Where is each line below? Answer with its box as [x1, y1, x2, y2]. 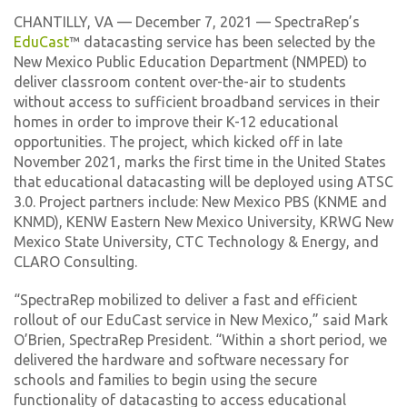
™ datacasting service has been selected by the [69, 34, 375, 50]
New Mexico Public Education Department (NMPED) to [14, 54, 367, 70]
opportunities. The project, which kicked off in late [14, 134, 342, 150]
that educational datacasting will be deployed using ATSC [14, 174, 393, 190]
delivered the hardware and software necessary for [14, 352, 349, 368]
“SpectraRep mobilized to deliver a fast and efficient [14, 292, 357, 308]
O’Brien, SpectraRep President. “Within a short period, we [14, 332, 387, 348]
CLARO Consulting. [14, 253, 137, 270]
